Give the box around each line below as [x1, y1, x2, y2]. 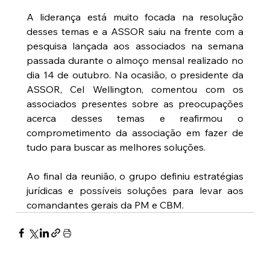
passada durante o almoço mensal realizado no [26, 54, 244, 67]
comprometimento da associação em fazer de [26, 127, 244, 139]
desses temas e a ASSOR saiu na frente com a [26, 25, 244, 38]
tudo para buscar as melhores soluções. [26, 141, 206, 154]
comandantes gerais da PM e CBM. [26, 199, 184, 212]
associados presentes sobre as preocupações [26, 98, 244, 110]
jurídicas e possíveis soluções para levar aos [26, 184, 244, 197]
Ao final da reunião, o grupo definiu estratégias [26, 170, 244, 183]
